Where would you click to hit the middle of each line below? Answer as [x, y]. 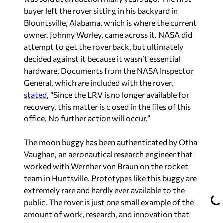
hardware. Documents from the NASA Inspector [109, 70]
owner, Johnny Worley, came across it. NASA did [108, 35]
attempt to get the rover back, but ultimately [104, 47]
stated [35, 94]
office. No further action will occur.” [87, 118]
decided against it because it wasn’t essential [102, 58]
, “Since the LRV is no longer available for [118, 94]
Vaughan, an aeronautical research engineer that [108, 154]
